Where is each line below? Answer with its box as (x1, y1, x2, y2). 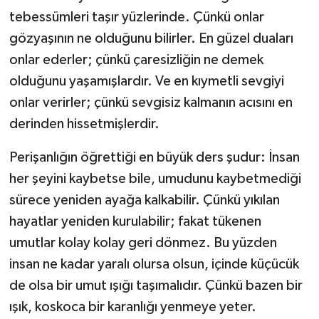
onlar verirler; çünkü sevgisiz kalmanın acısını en (9, 95, 293, 110)
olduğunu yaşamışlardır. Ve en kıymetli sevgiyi (9, 74, 284, 89)
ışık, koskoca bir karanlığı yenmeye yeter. (9, 300, 256, 315)
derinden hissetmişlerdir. (9, 117, 159, 132)
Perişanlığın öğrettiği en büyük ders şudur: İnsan (9, 150, 300, 165)
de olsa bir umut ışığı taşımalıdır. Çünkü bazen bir (9, 278, 303, 293)
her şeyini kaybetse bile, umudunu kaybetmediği (9, 172, 301, 187)
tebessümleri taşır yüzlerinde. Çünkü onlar (9, 10, 264, 25)
